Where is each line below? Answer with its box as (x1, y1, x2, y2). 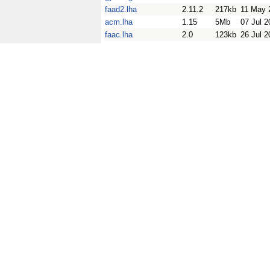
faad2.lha (105, 5, 137, 14)
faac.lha (105, 30, 133, 39)
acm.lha (105, 17, 133, 27)
